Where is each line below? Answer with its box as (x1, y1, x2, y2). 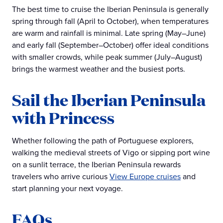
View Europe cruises (110, 171, 181, 182)
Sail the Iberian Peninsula (12, 89, 206, 111)
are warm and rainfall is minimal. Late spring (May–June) (12, 27, 206, 39)
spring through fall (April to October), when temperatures (12, 15, 209, 27)
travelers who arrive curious (12, 171, 110, 182)
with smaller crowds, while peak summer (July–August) (12, 51, 202, 63)
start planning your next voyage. (12, 183, 123, 194)
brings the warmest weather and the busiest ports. (12, 63, 185, 75)
